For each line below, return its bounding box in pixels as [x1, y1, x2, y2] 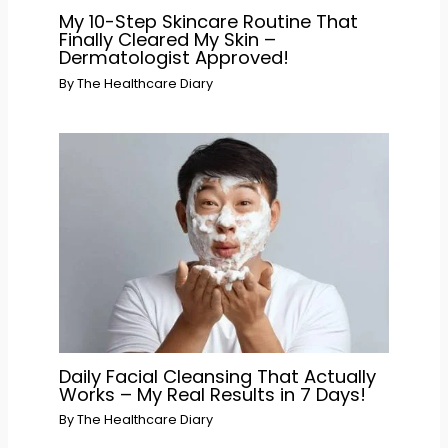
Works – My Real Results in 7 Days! [58, 381, 366, 407]
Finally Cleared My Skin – [58, 27, 276, 53]
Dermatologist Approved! [58, 45, 289, 71]
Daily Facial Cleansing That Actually [58, 363, 376, 389]
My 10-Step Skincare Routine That [58, 9, 358, 35]
